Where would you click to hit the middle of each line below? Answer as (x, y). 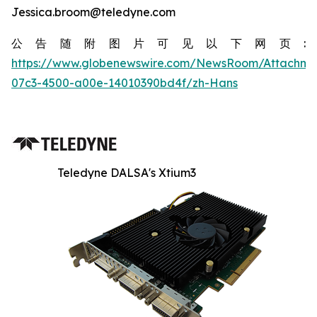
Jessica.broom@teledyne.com (93, 12)
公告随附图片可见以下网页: (158, 43)
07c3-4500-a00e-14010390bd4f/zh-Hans (125, 83)
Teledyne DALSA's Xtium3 (127, 173)
